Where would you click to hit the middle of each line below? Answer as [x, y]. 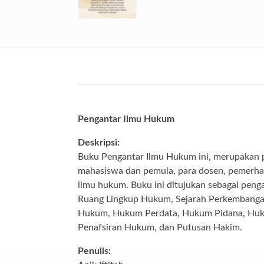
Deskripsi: [99, 142]
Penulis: [94, 251]
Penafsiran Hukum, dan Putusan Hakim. [160, 227]
